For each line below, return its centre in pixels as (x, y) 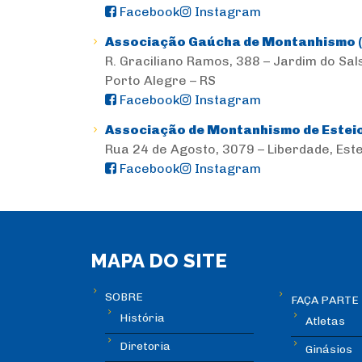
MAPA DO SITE (159, 261)
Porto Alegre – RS (160, 81)
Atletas (325, 322)
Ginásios (328, 350)
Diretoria (145, 347)
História (142, 318)
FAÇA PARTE (324, 301)
